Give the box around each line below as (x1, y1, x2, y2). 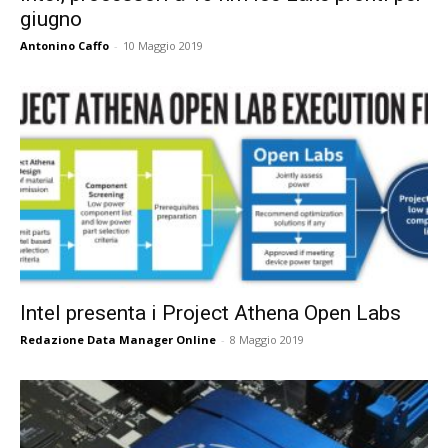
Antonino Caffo (20, 38, 109, 54)
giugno (20, 7, 82, 32)
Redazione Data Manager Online (20, 331, 216, 347)
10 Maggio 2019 (123, 38, 203, 54)
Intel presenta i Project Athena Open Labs (20, 300, 401, 325)
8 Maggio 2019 (230, 331, 304, 347)
